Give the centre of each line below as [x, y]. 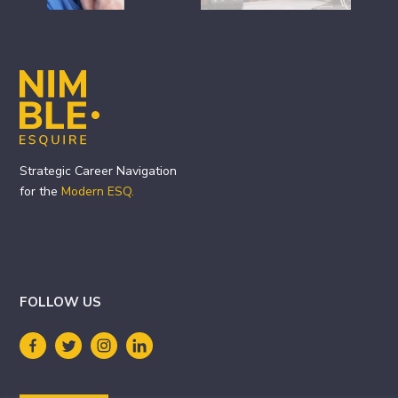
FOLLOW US [61, 302]
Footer [50, 84]
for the [41, 192]
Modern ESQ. [98, 192]
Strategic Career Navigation [99, 171]
